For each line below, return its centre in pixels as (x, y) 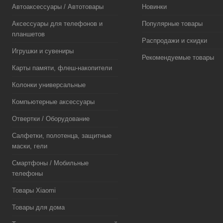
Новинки (154, 7)
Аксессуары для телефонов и (57, 24)
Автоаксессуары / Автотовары (58, 7)
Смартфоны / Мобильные (50, 163)
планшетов (28, 34)
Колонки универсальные (49, 85)
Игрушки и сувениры (43, 51)
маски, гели (30, 146)
